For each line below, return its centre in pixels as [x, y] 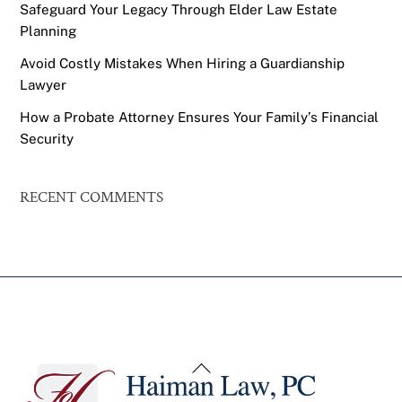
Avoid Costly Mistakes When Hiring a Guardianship [183, 64]
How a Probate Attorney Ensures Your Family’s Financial [200, 118]
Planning [48, 31]
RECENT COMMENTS [92, 197]
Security [47, 139]
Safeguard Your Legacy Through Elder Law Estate [179, 10]
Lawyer [44, 85]
